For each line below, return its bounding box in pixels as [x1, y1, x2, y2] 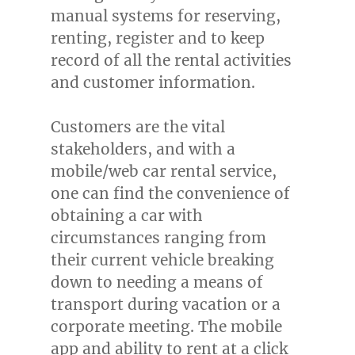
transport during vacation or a [50, 295, 281, 315]
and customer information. [50, 73, 255, 93]
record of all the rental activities [50, 51, 292, 71]
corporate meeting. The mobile [50, 317, 282, 337]
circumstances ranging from [50, 228, 266, 248]
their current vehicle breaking [50, 250, 274, 270]
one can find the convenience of [50, 184, 290, 204]
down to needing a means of [50, 273, 263, 292]
